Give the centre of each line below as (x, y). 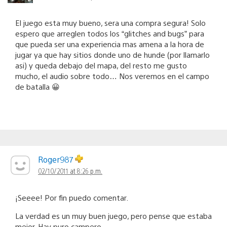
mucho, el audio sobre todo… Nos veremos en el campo (112, 76)
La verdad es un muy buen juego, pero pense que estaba (113, 216)
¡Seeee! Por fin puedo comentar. (72, 198)
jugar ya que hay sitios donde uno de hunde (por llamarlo (112, 55)
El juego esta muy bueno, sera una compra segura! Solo (110, 23)
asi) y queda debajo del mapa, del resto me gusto (101, 65)
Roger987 (56, 160)
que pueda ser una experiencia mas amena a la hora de (110, 44)
